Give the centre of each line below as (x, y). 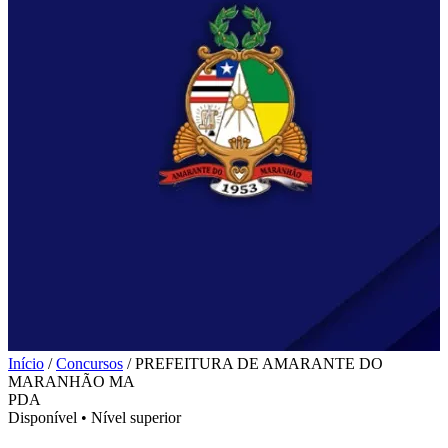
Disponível (42, 417)
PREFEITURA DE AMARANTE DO (259, 363)
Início (26, 363)
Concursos (89, 363)
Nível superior (136, 417)
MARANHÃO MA (71, 381)
